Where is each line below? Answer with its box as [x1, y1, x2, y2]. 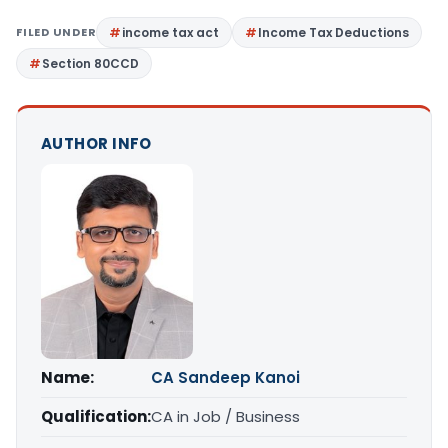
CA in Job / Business [151, 406, 300, 428]
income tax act [122, 23, 220, 41]
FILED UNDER [16, 23, 97, 40]
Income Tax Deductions [258, 23, 410, 41]
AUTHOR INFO [41, 132, 152, 154]
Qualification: [41, 406, 151, 428]
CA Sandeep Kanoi [151, 367, 300, 389]
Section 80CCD [42, 54, 139, 72]
